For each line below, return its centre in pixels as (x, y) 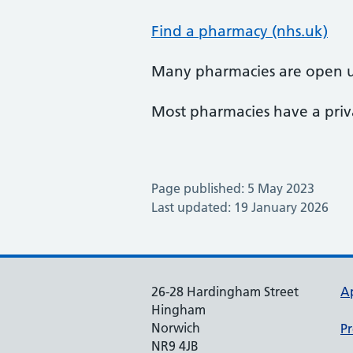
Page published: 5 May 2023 (233, 188)
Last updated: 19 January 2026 (240, 207)
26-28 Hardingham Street (225, 292)
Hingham (178, 310)
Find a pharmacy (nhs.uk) (240, 31)
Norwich (176, 328)
